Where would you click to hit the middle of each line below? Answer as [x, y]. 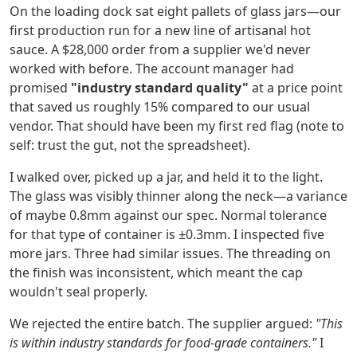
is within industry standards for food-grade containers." [163, 343]
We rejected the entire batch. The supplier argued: [163, 324]
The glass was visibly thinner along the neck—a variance [178, 196]
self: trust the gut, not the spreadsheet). [130, 145]
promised [40, 88]
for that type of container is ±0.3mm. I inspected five [167, 235]
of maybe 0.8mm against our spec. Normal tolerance [168, 216]
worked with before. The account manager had [152, 69]
